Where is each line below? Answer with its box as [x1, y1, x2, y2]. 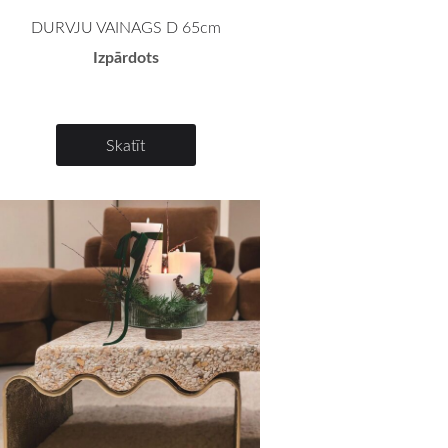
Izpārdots [92, 45, 159, 69]
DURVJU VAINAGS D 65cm [30, 16, 221, 39]
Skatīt [106, 134, 146, 157]
